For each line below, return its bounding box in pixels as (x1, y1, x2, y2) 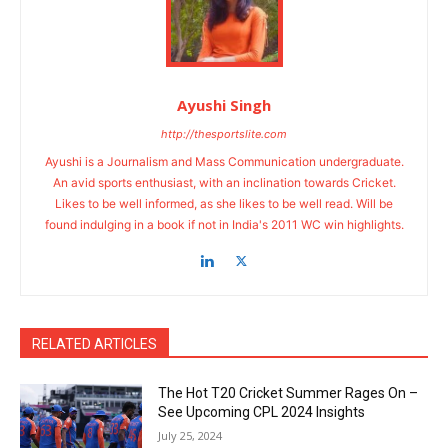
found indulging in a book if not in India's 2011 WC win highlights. (44, 217, 404, 233)
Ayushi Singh (177, 95, 271, 116)
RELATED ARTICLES (32, 336, 157, 353)
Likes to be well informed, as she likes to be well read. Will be (55, 196, 393, 212)
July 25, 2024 (158, 428, 223, 444)
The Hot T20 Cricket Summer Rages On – (158, 385, 419, 402)
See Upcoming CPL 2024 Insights (158, 404, 366, 421)
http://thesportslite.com (161, 127, 287, 142)
